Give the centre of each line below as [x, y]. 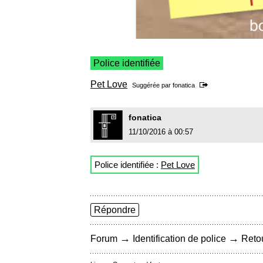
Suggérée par [152, 85]
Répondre [115, 210]
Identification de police [179, 239]
